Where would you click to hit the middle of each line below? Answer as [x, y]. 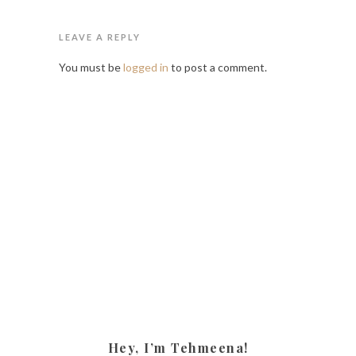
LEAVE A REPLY [100, 37]
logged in [146, 67]
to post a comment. [218, 67]
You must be [91, 67]
